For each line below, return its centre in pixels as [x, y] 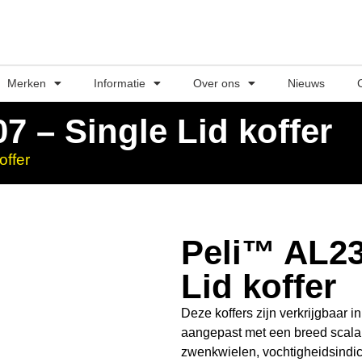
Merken [27, 83]
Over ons [217, 83]
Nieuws [306, 83]
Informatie [120, 83]
